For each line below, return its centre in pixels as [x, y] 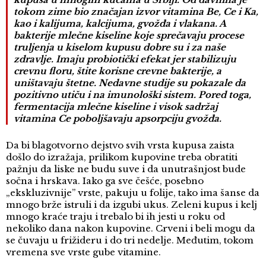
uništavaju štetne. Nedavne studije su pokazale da [130, 83]
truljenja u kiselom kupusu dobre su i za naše [120, 47]
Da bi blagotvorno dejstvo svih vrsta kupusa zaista [120, 145]
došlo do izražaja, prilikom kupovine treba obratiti [122, 157]
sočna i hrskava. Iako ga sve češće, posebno [105, 181]
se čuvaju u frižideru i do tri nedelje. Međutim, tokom [130, 240]
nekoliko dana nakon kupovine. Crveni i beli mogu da [131, 229]
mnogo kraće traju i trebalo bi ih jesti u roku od [115, 217]
